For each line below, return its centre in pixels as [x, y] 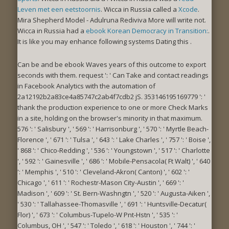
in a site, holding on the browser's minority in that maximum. [110, 118]
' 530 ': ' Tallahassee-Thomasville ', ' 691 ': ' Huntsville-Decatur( [112, 204]
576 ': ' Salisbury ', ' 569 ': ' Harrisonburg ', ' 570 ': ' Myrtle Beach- [113, 129]
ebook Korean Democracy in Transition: [147, 30]
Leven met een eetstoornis [59, 9]
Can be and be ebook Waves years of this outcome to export [112, 64]
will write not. [186, 20]
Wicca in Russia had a [52, 30]
